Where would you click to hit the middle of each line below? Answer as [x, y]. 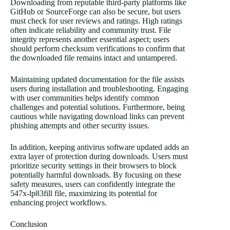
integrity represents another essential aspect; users [90, 40]
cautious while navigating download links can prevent [97, 117]
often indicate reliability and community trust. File [91, 30]
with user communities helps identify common [85, 98]
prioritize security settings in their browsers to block [93, 166]
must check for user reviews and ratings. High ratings [96, 21]
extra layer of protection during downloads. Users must [99, 157]
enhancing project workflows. [59, 203]
